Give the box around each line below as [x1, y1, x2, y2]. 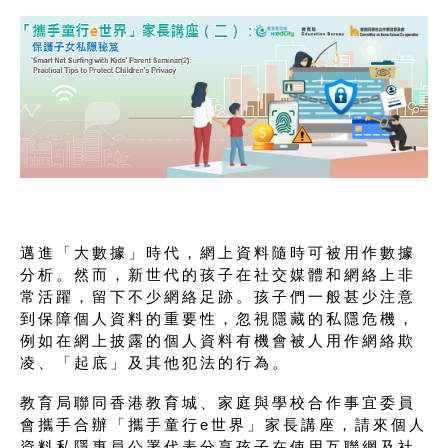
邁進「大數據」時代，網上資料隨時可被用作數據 [20, 244, 416, 262]
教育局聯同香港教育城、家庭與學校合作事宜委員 [20, 394, 416, 412]
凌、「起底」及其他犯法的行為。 [20, 354, 290, 372]
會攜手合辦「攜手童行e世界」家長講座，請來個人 [20, 416, 427, 434]
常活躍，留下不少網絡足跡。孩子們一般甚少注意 [20, 288, 416, 306]
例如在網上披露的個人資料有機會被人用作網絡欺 [20, 332, 416, 350]
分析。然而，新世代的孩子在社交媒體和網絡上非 [20, 266, 416, 284]
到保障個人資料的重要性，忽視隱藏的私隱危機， [20, 310, 416, 328]
